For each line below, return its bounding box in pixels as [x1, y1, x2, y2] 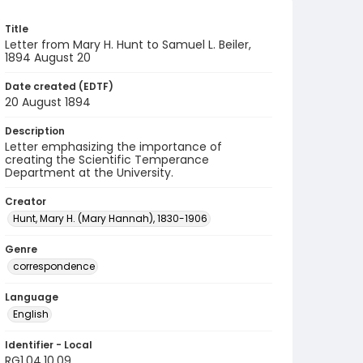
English [13, 307, 49, 321]
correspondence [13, 259, 95, 273]
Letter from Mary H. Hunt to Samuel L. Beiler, [5, 36, 251, 53]
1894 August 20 [5, 49, 91, 66]
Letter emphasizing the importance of [5, 139, 222, 155]
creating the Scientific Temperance [5, 152, 209, 168]
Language [5, 290, 58, 304]
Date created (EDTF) [5, 79, 113, 93]
